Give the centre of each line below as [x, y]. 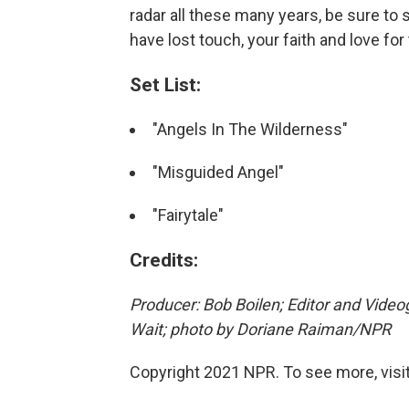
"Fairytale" [188, 215]
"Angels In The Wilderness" [250, 129]
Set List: [165, 84]
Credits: [164, 260]
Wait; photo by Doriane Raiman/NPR [260, 329]
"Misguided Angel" [218, 172]
